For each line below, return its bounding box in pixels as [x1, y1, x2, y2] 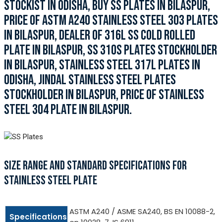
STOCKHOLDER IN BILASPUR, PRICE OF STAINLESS [4, 86, 204, 103]
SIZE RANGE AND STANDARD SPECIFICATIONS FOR [4, 158, 187, 174]
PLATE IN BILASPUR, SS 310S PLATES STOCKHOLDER [4, 42, 217, 58]
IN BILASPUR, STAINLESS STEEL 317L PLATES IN [4, 56, 200, 73]
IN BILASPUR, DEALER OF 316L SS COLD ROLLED [4, 27, 195, 44]
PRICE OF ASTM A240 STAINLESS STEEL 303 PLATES [4, 12, 218, 29]
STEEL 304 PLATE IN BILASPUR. [4, 101, 132, 118]
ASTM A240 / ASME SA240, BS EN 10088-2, [69, 206, 215, 217]
